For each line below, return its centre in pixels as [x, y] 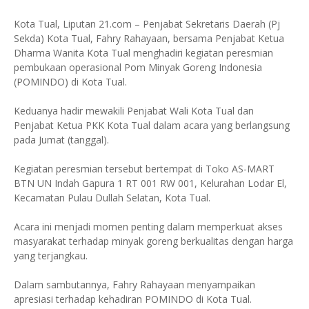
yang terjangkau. [51, 256]
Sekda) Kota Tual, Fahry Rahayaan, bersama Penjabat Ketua [149, 38]
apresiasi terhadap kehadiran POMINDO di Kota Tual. [134, 299]
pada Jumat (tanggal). [61, 140]
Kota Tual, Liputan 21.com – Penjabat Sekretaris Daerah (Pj [147, 24]
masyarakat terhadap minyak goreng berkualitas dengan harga [153, 241]
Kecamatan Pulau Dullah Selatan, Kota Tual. [113, 198]
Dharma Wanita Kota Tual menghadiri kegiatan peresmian [143, 53]
